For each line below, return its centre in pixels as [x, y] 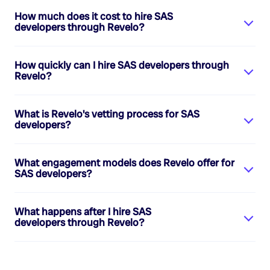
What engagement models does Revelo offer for [124, 163]
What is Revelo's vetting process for [98, 114]
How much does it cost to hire [84, 17]
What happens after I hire [74, 212]
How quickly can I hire [66, 65]
